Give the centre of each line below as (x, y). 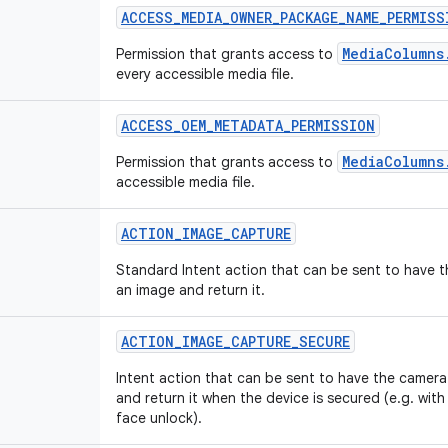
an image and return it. (190, 290)
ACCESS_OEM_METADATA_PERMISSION (248, 125)
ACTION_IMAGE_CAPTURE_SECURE (235, 341)
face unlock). (159, 418)
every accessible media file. (205, 74)
